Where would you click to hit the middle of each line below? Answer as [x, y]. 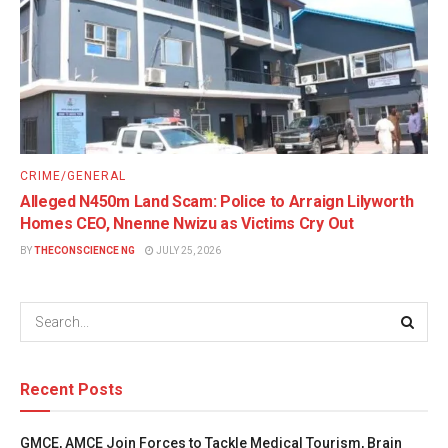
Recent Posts [71, 389]
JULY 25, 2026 [187, 250]
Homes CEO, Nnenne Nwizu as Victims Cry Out [187, 223]
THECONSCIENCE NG [84, 250]
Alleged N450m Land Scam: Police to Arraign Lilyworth [217, 201]
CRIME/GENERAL [73, 175]
